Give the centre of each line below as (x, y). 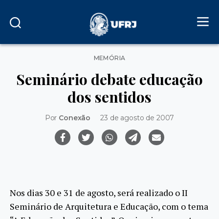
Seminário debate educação (109, 79)
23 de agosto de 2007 (137, 118)
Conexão (75, 118)
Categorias (127, 56)
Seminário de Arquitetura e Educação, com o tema (109, 207)
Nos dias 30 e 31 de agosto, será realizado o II (99, 193)
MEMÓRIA (109, 58)
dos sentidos (109, 97)
